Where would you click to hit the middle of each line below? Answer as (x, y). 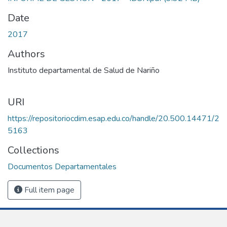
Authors (26, 54)
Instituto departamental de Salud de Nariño (84, 70)
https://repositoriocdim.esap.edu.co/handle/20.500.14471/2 (113, 118)
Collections (33, 150)
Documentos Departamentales (62, 166)
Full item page (48, 190)
